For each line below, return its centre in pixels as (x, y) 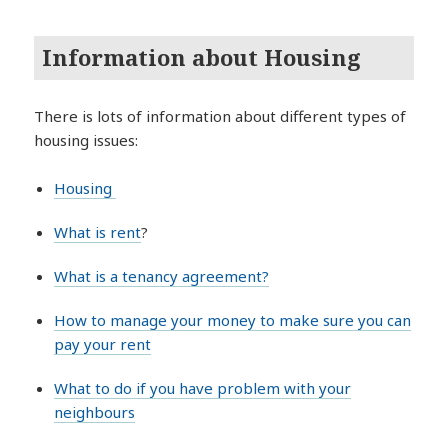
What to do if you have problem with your (203, 387)
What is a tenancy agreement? (162, 275)
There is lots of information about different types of (220, 115)
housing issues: (86, 139)
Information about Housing (202, 57)
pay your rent (103, 343)
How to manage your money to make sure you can (233, 319)
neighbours (95, 411)
